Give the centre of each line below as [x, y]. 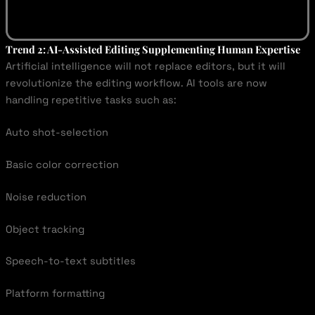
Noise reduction [46, 197]
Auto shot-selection [57, 132]
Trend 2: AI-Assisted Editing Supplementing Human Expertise [153, 50]
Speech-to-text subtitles [70, 261]
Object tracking [45, 229]
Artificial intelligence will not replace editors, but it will [145, 66]
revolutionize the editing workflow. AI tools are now [136, 83]
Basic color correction [62, 164]
